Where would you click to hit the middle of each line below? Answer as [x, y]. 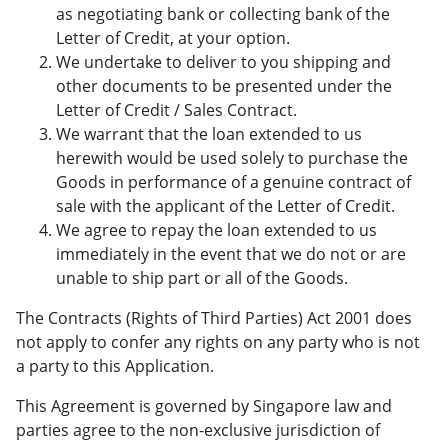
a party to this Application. [115, 366]
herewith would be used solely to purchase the [232, 158]
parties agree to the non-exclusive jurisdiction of [198, 430]
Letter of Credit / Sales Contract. [176, 110]
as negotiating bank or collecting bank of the [223, 14]
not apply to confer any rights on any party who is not [218, 342]
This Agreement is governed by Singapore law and [204, 406]
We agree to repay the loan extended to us [216, 230]
